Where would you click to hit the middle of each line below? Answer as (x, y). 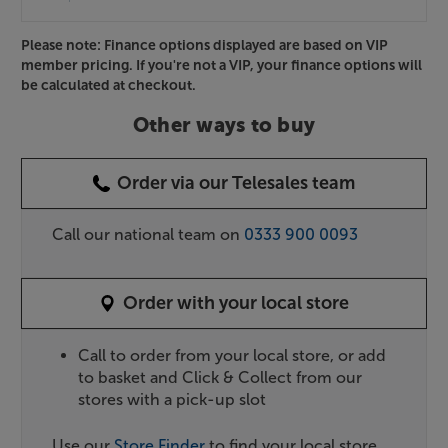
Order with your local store (236, 302)
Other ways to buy (224, 126)
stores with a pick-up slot (172, 399)
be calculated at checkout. (108, 85)
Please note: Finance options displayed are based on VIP (204, 45)
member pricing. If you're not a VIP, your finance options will (221, 65)
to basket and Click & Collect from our (220, 377)
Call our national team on (148, 234)
